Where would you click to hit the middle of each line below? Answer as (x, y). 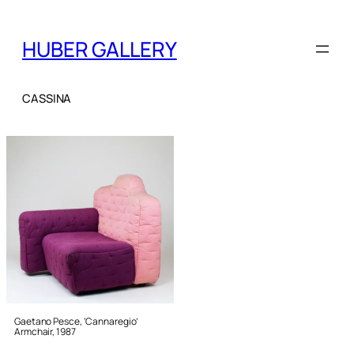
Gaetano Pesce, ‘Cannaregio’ (77, 322)
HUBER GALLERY (100, 49)
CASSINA (47, 98)
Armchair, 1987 (45, 332)
